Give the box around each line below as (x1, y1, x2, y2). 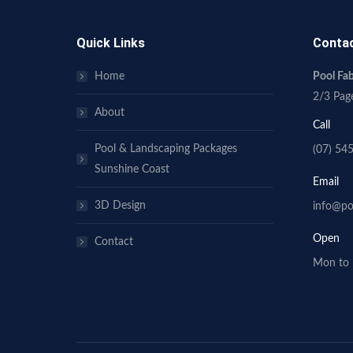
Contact (95, 236, 133, 247)
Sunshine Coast (95, 164, 169, 175)
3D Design (95, 200, 146, 211)
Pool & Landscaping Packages (95, 143, 237, 154)
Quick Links (76, 35, 145, 50)
